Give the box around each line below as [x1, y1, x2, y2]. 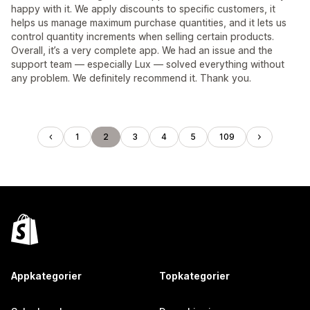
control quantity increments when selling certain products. [11, 30, 274, 42]
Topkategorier [159, 270, 230, 282]
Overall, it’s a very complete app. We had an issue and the [11, 44, 273, 56]
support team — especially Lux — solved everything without [11, 58, 284, 70]
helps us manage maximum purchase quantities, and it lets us [11, 17, 286, 28]
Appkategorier [11, 270, 82, 282]
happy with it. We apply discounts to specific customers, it [11, 3, 275, 15]
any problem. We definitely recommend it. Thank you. [11, 72, 251, 84]
